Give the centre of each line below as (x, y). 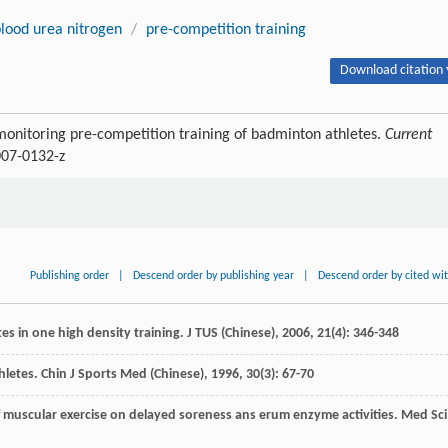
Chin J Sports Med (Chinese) (122, 374)
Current (408, 134)
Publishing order (70, 275)
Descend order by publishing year (214, 275)
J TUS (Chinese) (231, 333)
